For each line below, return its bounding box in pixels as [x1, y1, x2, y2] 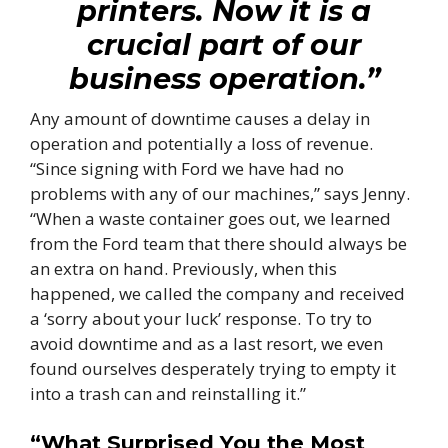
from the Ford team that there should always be [30, 231, 407, 255]
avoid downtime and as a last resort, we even [30, 331, 383, 355]
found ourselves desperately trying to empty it [30, 356, 396, 380]
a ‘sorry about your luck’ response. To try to [30, 306, 372, 330]
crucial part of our [87, 26, 361, 62]
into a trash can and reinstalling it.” [30, 381, 306, 405]
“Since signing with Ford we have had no [30, 156, 344, 180]
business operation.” [68, 60, 380, 96]
